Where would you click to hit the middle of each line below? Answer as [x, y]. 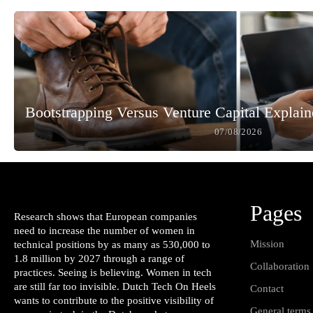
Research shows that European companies [105, 217]
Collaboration [280, 267]
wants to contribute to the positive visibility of [114, 301]
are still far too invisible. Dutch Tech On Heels [115, 287]
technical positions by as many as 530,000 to [112, 245]
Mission [267, 244]
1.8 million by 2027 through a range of [99, 259]
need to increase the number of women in [104, 231]
